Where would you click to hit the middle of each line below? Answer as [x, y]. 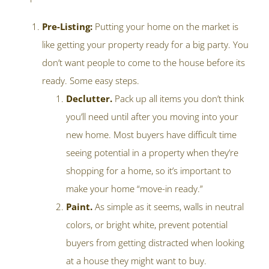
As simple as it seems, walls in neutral [169, 207]
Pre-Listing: [68, 27]
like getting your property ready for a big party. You [145, 45]
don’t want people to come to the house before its [144, 63]
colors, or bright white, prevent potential [147, 225]
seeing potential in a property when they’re [152, 153]
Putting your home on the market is [167, 27]
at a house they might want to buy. [136, 261]
